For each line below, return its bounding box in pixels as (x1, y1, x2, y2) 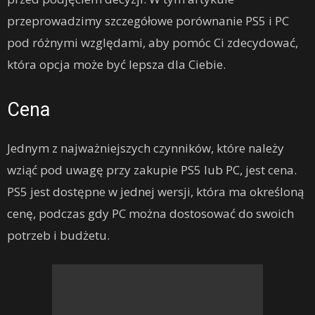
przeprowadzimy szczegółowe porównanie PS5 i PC (7, 13, 289, 29)
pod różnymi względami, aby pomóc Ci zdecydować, (7, 34, 298, 51)
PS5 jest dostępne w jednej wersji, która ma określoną (7, 184, 304, 200)
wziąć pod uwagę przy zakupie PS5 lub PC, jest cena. (7, 162, 297, 178)
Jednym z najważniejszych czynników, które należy (7, 140, 284, 156)
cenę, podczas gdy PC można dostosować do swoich (7, 205, 294, 221)
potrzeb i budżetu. (7, 227, 110, 243)
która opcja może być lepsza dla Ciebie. (7, 56, 226, 72)
